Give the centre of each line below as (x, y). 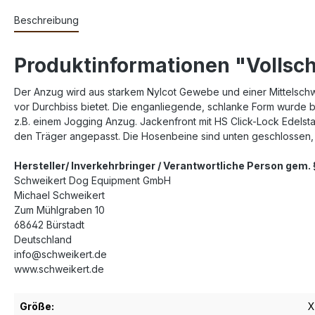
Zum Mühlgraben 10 (59, 210)
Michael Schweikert (59, 195)
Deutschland (43, 239)
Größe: (37, 306)
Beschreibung (46, 20)
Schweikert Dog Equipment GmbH (92, 180)
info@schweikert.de (60, 254)
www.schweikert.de (59, 269)
